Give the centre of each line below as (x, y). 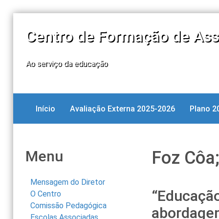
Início (45, 109)
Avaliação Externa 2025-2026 (122, 109)
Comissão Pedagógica (68, 206)
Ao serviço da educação (66, 63)
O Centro (45, 194)
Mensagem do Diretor (67, 182)
